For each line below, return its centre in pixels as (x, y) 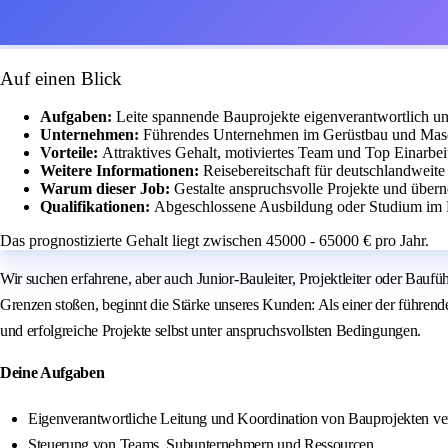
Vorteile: (71, 153)
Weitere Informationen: (121, 171)
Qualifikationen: (97, 207)
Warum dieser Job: (107, 189)
